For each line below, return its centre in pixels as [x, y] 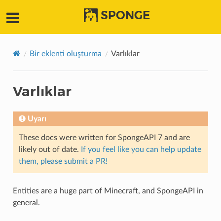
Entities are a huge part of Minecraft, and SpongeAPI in [108, 191]
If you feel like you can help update [141, 150]
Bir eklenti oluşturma [65, 54]
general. [26, 203]
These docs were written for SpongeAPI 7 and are [104, 138]
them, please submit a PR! [63, 162]
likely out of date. [50, 150]
